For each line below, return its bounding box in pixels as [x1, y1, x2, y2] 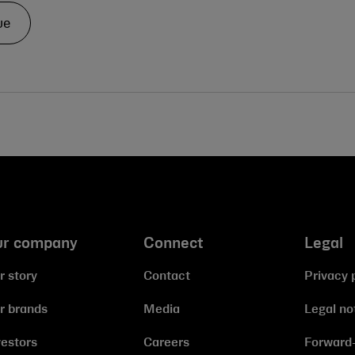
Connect [143, 237, 204, 251]
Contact [143, 271, 191, 283]
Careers [143, 338, 190, 349]
